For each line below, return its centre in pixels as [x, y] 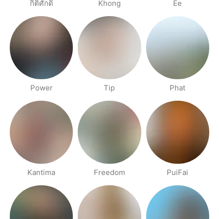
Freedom [109, 173]
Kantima [42, 173]
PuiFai [178, 173]
